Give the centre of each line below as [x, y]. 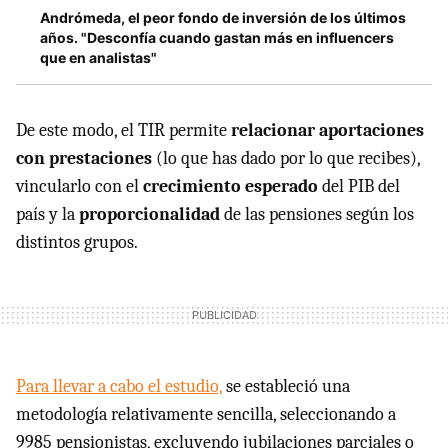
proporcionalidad [151, 215]
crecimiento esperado [230, 187]
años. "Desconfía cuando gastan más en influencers [217, 38]
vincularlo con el [79, 187]
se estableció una [286, 387]
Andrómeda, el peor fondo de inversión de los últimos [223, 18]
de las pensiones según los [319, 215]
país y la [47, 215]
